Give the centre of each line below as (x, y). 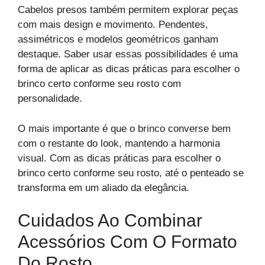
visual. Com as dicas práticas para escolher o (119, 158)
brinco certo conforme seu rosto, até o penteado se (131, 173)
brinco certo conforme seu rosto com (99, 84)
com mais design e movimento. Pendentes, (113, 25)
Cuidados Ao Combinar (110, 220)
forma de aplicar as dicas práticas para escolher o (129, 69)
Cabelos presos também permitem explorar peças (128, 10)
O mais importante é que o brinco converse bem (124, 128)
